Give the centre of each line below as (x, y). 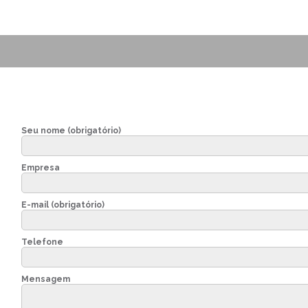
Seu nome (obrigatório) (71, 131)
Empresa (40, 168)
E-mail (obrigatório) (63, 205)
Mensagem (45, 279)
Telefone (42, 242)
